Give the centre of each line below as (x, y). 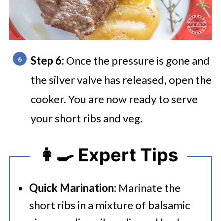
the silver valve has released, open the (121, 80)
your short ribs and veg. (86, 118)
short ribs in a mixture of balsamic (109, 205)
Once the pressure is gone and (138, 60)
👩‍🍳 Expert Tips (108, 155)
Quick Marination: (73, 188)
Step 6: (48, 60)
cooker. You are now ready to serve (114, 99)
